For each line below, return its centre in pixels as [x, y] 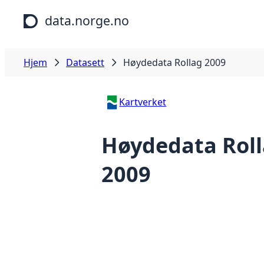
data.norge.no [87, 20]
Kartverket [143, 102]
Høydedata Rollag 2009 [174, 62]
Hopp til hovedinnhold [55, 11]
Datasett [85, 62]
